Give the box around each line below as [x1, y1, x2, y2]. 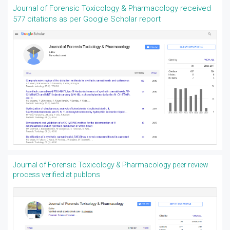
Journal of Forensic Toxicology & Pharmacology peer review [13, 161, 208, 169]
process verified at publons [13, 170, 100, 179]
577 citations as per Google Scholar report [13, 14, 161, 24]
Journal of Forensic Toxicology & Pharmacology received [13, 4, 211, 13]
